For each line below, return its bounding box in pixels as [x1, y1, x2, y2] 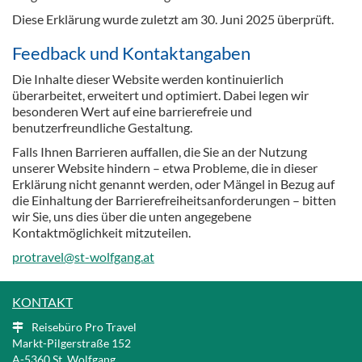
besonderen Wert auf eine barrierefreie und [12, 103, 252, 120]
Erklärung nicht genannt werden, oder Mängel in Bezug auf [12, 176, 335, 192]
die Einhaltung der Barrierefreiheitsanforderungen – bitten [12, 192, 336, 208]
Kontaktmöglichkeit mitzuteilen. [12, 225, 191, 241]
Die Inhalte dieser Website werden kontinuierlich [12, 71, 284, 87]
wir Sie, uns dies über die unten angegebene [12, 208, 251, 225]
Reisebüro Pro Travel [32, 320, 137, 335]
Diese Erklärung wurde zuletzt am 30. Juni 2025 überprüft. [12, 11, 334, 27]
